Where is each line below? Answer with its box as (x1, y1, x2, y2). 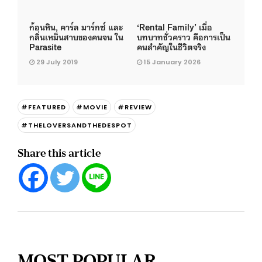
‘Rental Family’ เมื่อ (137, 21, 212, 32)
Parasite (29, 41, 61, 52)
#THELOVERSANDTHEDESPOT (21, 120, 132, 130)
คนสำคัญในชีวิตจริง (137, 41, 206, 52)
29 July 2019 (36, 57, 78, 67)
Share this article (18, 143, 101, 163)
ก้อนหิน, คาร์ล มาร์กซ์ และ (29, 21, 123, 32)
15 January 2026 (144, 57, 201, 67)
